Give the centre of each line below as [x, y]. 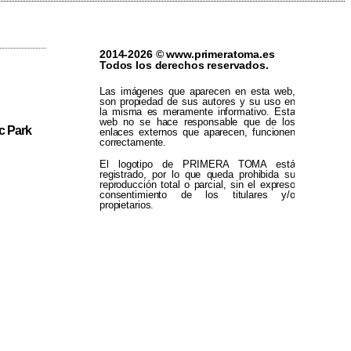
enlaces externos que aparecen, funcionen [197, 132]
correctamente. [133, 142]
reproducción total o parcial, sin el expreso [197, 185]
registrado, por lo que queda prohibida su [197, 175]
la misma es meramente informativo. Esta [197, 111]
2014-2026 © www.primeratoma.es [187, 54]
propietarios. [127, 205]
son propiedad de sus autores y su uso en [197, 101]
